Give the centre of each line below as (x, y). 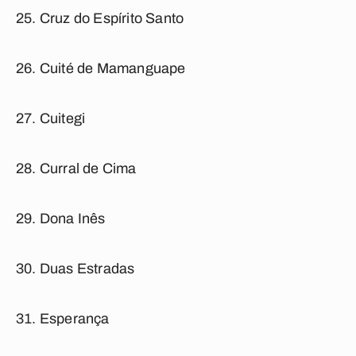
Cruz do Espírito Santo (112, 18)
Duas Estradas (87, 269)
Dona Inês (72, 219)
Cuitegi (62, 118)
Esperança (74, 319)
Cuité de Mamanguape (112, 68)
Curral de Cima (88, 168)
